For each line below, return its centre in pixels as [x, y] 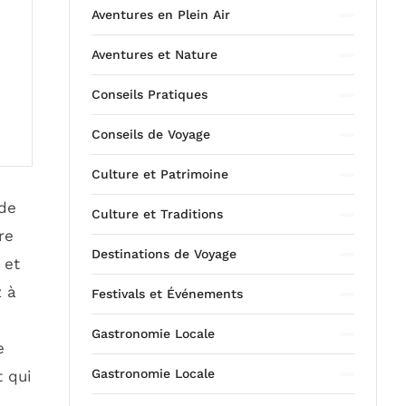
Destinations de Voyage [164, 254]
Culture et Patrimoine [160, 174]
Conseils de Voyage [151, 134]
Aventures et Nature [155, 54]
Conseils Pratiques [150, 94]
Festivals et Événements [167, 294]
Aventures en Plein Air [161, 14]
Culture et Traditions [157, 214]
